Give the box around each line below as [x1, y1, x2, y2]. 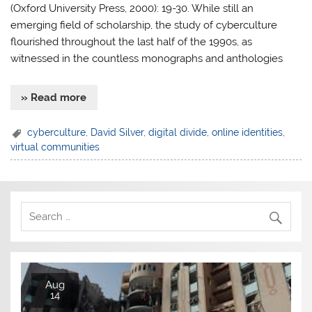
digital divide [148, 126, 208, 138]
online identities [212, 126, 283, 138]
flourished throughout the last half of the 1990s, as [10, 35, 253, 48]
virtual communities [10, 141, 100, 153]
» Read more [21, 91, 87, 104]
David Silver [91, 126, 144, 138]
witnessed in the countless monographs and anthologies [10, 52, 283, 65]
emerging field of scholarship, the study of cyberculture [10, 18, 278, 31]
